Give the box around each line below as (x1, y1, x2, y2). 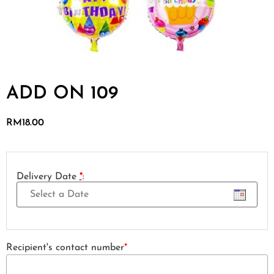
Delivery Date (17, 171, 80, 182)
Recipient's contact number (6, 242, 124, 253)
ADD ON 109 (6, 84, 118, 104)
